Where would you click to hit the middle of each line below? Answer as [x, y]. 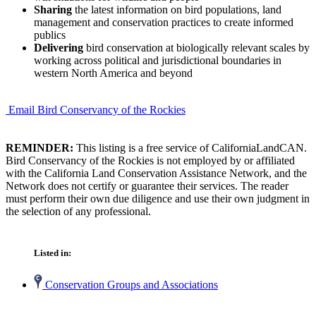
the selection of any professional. [78, 211]
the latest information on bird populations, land [177, 9]
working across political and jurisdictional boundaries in [158, 60]
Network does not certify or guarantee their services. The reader [147, 186]
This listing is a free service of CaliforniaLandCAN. [190, 147]
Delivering [59, 47]
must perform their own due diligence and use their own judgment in [158, 198]
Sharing [53, 9]
